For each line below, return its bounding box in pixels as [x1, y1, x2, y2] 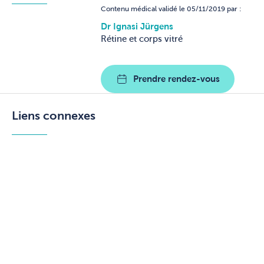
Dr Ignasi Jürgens [101, 21, 173, 31]
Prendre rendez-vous [133, 73, 220, 84]
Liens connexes [12, 108, 95, 122]
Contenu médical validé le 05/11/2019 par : [101, 5, 242, 14]
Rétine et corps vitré [101, 34, 183, 44]
